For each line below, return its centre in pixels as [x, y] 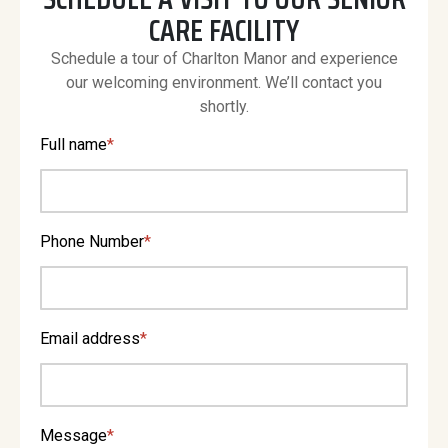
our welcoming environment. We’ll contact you [224, 82]
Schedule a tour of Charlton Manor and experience [224, 58]
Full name [73, 145]
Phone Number [92, 242]
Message [73, 436]
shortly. [224, 106]
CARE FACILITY [224, 30]
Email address [90, 339]
